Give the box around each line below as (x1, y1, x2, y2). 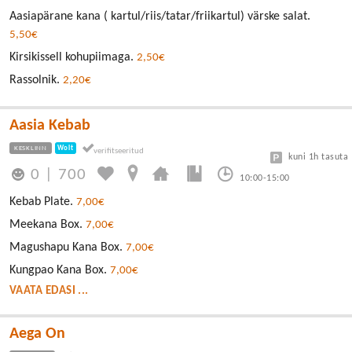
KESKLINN (14, 145, 47, 152)
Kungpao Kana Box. (9, 264, 110, 277)
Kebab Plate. (9, 196, 76, 209)
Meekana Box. (9, 218, 86, 232)
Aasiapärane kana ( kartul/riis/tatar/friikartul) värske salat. (9, 10, 310, 24)
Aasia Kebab (9, 118, 90, 134)
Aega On (9, 326, 65, 343)
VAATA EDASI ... (9, 285, 89, 298)
